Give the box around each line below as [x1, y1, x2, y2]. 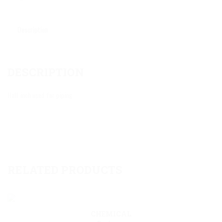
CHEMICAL [91, 209, 131, 219]
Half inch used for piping [7, 90, 72, 100]
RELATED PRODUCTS [7, 163, 122, 177]
